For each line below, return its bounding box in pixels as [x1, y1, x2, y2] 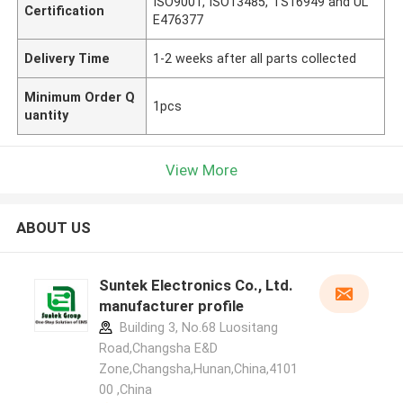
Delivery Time [24, 50, 111, 66]
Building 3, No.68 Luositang [115, 320, 278, 336]
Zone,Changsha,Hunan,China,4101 [98, 362, 298, 377]
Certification [24, 3, 105, 18]
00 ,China [98, 382, 152, 398]
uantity [24, 107, 69, 122]
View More [166, 160, 237, 179]
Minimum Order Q [24, 89, 136, 104]
